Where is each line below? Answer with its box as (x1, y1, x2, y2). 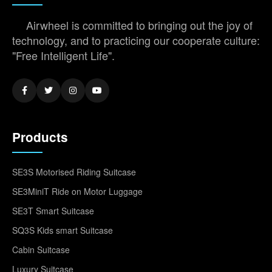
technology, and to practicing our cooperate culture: (12, 32, 260, 48)
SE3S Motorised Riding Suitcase (12, 165, 136, 178)
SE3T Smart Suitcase (12, 204, 94, 217)
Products (12, 127, 68, 146)
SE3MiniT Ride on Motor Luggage (12, 185, 143, 197)
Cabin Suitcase (12, 243, 70, 256)
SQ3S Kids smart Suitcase (12, 223, 113, 236)
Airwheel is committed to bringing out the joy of (26, 16, 253, 33)
